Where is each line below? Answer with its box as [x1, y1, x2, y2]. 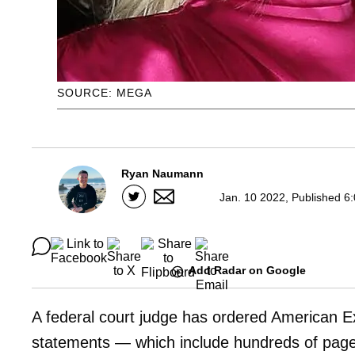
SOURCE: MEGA [57, 86, 152, 100]
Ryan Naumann [121, 167, 204, 181]
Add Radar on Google [189, 264, 306, 277]
